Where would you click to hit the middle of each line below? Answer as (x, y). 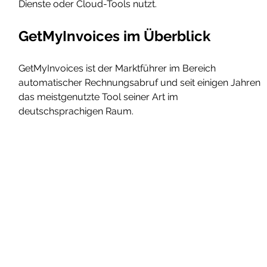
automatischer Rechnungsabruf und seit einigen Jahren (141, 83)
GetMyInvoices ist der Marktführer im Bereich (119, 69)
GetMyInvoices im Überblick (115, 36)
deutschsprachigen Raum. (76, 111)
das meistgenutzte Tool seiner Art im (100, 97)
